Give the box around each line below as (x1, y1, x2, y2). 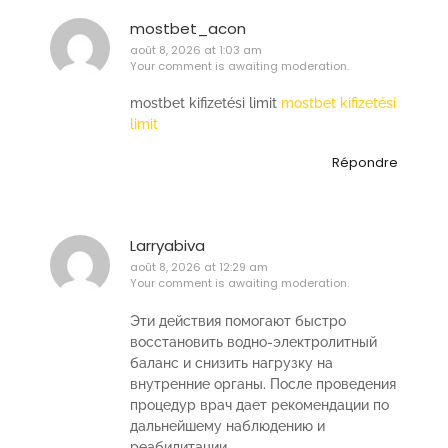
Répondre (332, 153, 398, 173)
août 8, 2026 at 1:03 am (130, 41, 262, 58)
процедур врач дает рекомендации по (130, 396, 389, 413)
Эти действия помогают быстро (130, 312, 346, 329)
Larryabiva (130, 235, 205, 257)
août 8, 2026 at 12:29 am (130, 259, 268, 276)
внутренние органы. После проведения (130, 375, 396, 392)
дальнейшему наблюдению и (130, 417, 325, 434)
